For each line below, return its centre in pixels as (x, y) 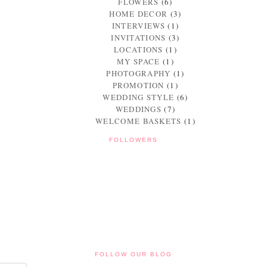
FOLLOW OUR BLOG (133, 254)
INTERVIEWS (138, 25)
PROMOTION (139, 85)
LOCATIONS (139, 49)
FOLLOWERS (133, 139)
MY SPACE (139, 61)
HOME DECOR (139, 13)
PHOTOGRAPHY (139, 73)
